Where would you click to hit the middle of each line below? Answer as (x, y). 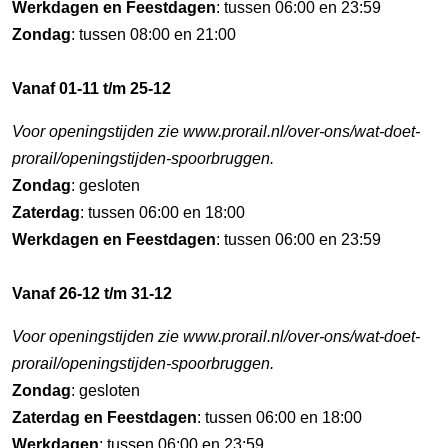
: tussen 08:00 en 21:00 (153, 34)
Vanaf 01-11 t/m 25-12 (91, 88)
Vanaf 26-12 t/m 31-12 (92, 293)
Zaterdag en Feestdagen (104, 417)
